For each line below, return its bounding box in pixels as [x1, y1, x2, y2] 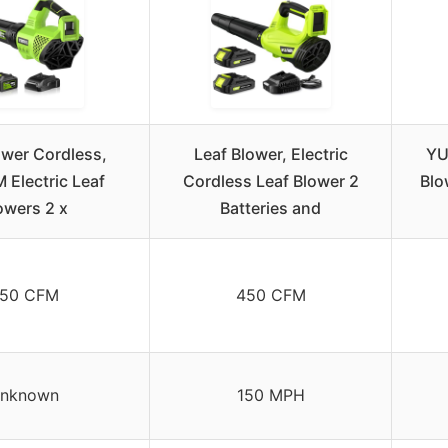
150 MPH [236, 384, 305, 405]
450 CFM [235, 284, 306, 305]
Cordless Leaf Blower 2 [182, 170, 359, 191]
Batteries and [220, 197, 321, 218]
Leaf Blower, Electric [193, 143, 348, 164]
